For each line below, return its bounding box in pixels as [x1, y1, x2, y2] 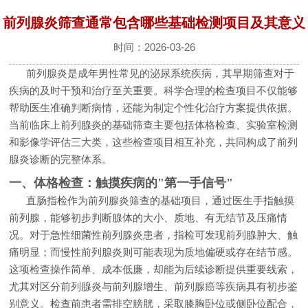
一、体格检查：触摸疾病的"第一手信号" [8, 176, 233, 190]
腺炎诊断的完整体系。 [8, 153, 112, 165]
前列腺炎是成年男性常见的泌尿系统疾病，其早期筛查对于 [26, 67, 295, 79]
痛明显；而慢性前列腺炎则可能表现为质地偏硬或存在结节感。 [8, 246, 298, 258]
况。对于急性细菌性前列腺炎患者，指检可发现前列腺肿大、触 [8, 229, 298, 241]
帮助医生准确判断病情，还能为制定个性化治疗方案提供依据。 [8, 101, 298, 113]
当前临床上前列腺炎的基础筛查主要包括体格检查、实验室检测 [8, 118, 298, 131]
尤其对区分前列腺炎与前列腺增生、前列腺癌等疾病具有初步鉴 [8, 280, 298, 293]
